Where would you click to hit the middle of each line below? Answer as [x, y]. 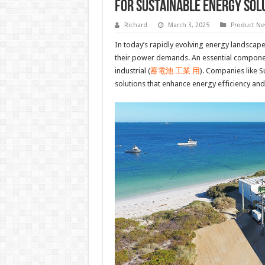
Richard [135, 25]
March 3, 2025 [188, 25]
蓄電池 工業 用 [175, 71]
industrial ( [132, 71]
